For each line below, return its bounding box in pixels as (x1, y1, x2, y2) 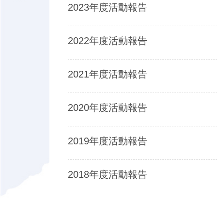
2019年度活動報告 (73, 135, 148, 146)
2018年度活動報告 (73, 169, 148, 180)
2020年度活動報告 (73, 102, 148, 113)
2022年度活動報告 (73, 35, 148, 46)
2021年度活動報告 (73, 68, 148, 79)
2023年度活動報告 (73, 1, 148, 13)
